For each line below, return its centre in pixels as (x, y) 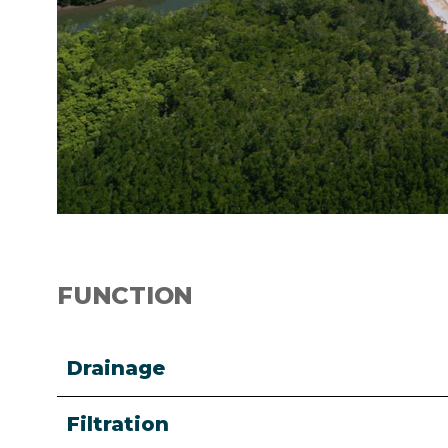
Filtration (118, 424)
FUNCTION (125, 296)
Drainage (116, 368)
